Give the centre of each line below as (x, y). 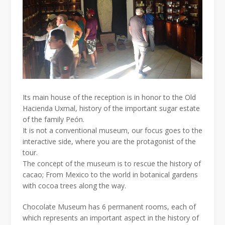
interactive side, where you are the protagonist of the (109, 142)
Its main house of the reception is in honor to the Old (109, 97)
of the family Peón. (53, 120)
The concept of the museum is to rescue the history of (112, 164)
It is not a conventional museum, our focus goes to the (113, 131)
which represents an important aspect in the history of (111, 218)
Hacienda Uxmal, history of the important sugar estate (111, 108)
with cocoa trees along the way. (74, 186)
